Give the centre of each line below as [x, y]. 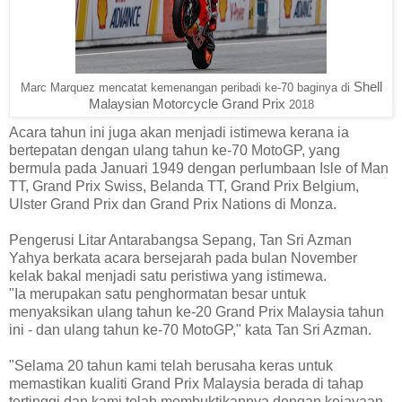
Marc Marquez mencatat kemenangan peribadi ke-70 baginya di [187, 87]
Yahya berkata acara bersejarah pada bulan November [183, 258]
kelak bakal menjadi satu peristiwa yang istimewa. [168, 276]
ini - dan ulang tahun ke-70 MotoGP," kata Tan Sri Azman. [190, 330]
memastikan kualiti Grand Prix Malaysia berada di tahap [186, 384]
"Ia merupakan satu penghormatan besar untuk [157, 294]
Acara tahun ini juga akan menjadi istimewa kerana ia [179, 133]
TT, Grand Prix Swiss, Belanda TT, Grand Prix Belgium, [184, 187]
